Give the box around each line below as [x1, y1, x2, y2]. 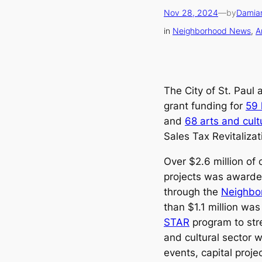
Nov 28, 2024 [164, 7, 218, 18]
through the [164, 185, 221, 198]
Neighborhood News [173, 26, 251, 36]
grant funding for [164, 100, 246, 112]
